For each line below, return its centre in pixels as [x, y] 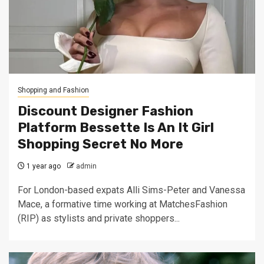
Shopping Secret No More [100, 144]
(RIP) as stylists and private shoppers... [99, 218]
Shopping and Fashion [53, 90]
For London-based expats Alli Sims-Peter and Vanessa [131, 190]
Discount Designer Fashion [105, 111]
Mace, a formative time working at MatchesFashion [123, 204]
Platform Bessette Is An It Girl [116, 128]
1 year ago [43, 166]
